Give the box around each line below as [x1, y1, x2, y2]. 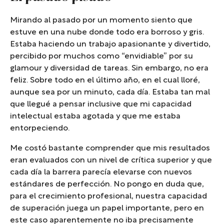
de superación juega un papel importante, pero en [10, 205, 204, 212]
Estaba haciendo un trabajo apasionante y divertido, [10, 41, 210, 48]
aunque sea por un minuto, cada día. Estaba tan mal [10, 89, 210, 96]
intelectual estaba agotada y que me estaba [10, 113, 180, 120]
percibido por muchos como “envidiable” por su [10, 53, 193, 60]
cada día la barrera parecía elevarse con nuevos [10, 169, 192, 176]
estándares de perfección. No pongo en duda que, [10, 181, 204, 188]
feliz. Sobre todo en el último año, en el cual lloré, [10, 77, 200, 84]
